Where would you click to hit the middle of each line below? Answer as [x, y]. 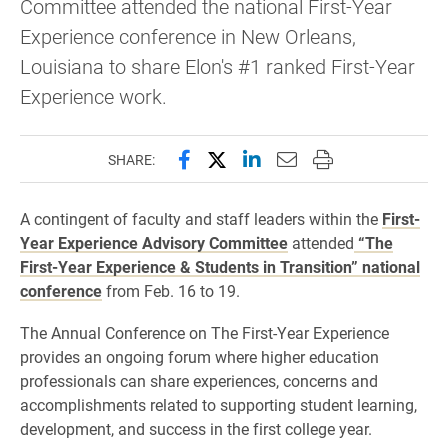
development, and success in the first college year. [196, 428]
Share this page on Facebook [305, 158]
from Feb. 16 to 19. [171, 290]
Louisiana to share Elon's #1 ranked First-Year [217, 66]
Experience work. [93, 96]
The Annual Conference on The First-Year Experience [204, 332]
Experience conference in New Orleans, [188, 36]
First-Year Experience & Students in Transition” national [220, 266]
